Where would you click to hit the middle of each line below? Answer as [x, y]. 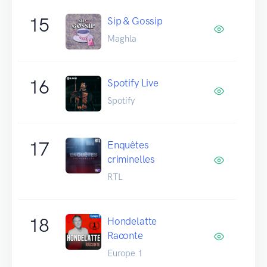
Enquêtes [128, 145]
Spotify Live [133, 83]
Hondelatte [132, 221]
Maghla [122, 38]
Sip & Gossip [135, 21]
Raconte [125, 235]
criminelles [131, 159]
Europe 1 [125, 253]
